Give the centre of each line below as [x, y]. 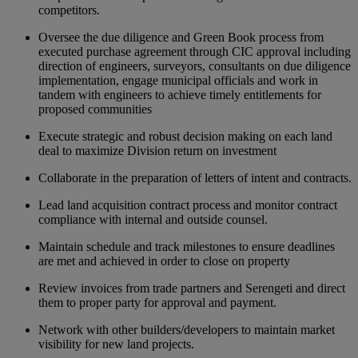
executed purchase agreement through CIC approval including [195, 51]
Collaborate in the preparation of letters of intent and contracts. [195, 177]
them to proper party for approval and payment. [159, 302]
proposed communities [95, 109]
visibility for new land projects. [116, 344]
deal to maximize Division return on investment [157, 150]
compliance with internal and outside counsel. [153, 219]
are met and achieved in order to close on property [164, 261]
